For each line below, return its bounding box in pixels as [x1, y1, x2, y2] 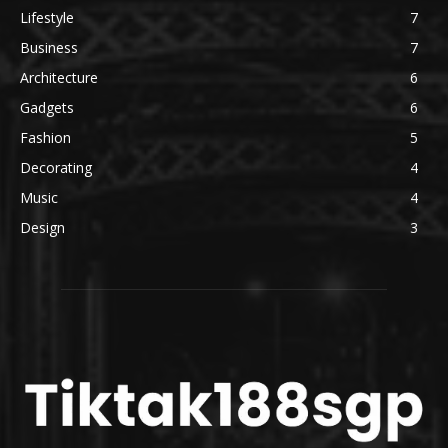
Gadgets [20, 97, 74, 117]
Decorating [20, 157, 92, 177]
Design [20, 217, 65, 237]
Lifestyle [20, 7, 74, 27]
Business [20, 37, 78, 57]
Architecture [20, 67, 98, 87]
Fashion [20, 127, 71, 147]
